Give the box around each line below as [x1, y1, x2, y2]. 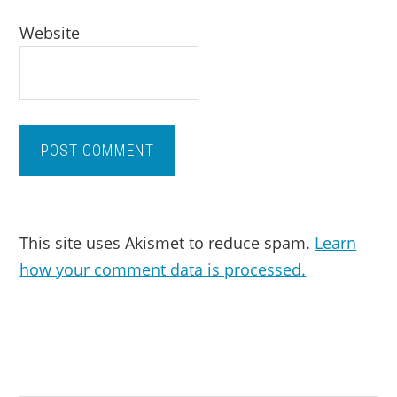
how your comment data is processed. [19, 259, 307, 280]
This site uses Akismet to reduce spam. [19, 232, 315, 253]
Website [19, 22, 81, 43]
